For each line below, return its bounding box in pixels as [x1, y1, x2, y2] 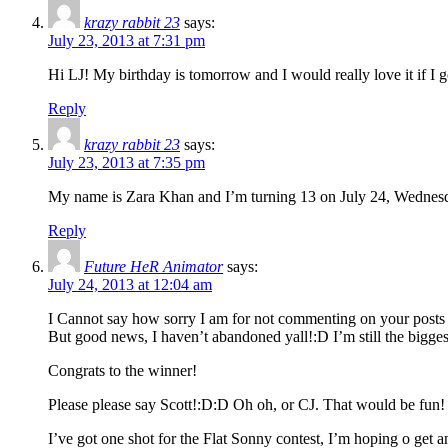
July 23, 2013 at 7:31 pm [48, 32, 205, 50]
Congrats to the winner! [48, 362, 197, 380]
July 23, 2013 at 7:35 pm [48, 154, 205, 172]
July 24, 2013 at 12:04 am [48, 276, 212, 294]
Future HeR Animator [84, 258, 223, 276]
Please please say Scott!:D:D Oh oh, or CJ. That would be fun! [48, 396, 445, 414]
